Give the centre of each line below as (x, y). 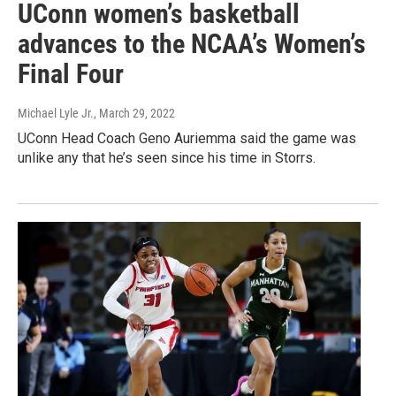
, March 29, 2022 (134, 114)
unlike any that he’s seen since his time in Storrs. (167, 158)
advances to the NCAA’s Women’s (192, 44)
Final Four (71, 74)
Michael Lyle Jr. (56, 114)
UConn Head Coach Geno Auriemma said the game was (187, 139)
